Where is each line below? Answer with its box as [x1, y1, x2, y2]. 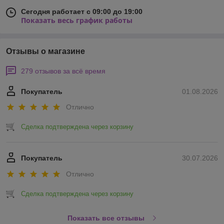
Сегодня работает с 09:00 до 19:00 [21, 7, 142, 15]
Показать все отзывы [67, 213, 144, 222]
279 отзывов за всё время [21, 67, 105, 75]
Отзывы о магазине [6, 47, 85, 55]
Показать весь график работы [21, 15, 132, 25]
